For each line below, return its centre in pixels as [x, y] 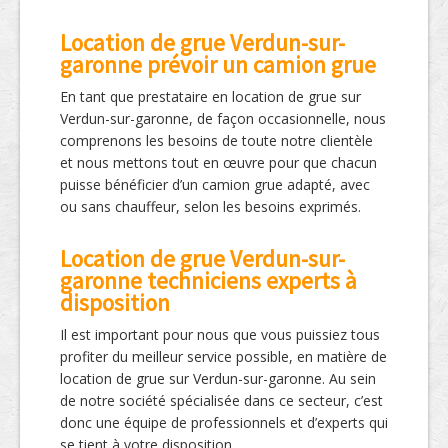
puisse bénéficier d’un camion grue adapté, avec [215, 185]
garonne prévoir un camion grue [218, 65]
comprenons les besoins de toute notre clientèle [216, 141]
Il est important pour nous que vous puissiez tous [220, 335]
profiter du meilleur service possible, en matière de [223, 357]
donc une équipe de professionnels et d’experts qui [224, 423]
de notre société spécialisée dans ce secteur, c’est [221, 401]
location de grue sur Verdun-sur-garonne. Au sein [218, 379]
